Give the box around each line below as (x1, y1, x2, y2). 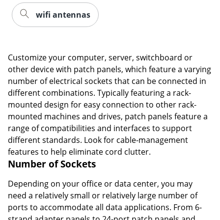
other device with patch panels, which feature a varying (8, 63, 211, 75)
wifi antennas (36, 9, 90, 20)
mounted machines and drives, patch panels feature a (8, 110, 208, 122)
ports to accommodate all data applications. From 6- (8, 201, 202, 213)
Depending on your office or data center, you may (8, 178, 192, 189)
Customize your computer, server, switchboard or (8, 52, 192, 63)
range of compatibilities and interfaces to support (8, 122, 192, 134)
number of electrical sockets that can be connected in (8, 75, 206, 86)
